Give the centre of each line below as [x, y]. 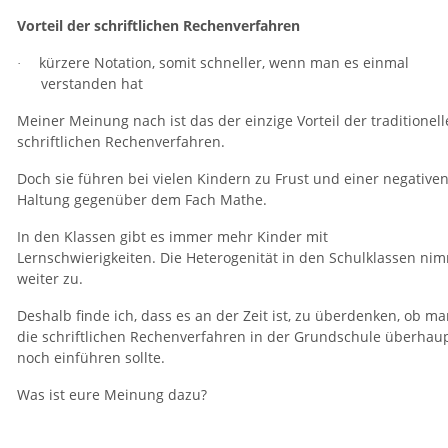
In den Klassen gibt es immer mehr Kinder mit [172, 236]
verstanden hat [92, 83]
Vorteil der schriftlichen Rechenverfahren [158, 25]
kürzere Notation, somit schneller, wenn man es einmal [224, 62]
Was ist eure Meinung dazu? [112, 394]
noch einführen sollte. [91, 357]
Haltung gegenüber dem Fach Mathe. [142, 199]
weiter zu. [50, 278]
